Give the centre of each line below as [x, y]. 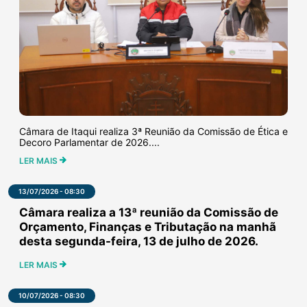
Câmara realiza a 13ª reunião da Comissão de [149, 212]
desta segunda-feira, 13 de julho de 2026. [139, 241]
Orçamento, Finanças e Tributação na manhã [148, 226]
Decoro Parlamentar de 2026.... [89, 142]
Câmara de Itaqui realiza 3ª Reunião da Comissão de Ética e [153, 131]
